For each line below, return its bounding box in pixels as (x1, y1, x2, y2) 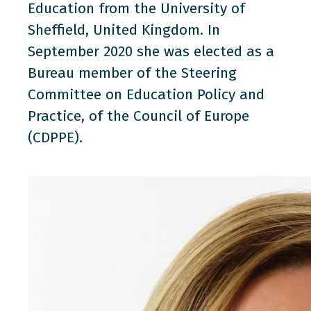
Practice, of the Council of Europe (28, 106, 249, 125)
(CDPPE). (28, 128, 83, 146)
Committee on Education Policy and (28, 85, 264, 103)
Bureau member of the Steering (28, 63, 237, 82)
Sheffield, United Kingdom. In (28, 20, 220, 39)
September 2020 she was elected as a (28, 42, 274, 60)
